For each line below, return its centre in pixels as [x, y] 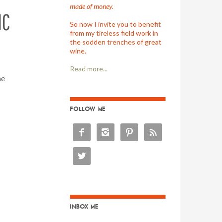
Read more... [89, 69]
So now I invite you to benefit [116, 24]
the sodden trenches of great [116, 42]
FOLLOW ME [88, 109]
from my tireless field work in [114, 33]
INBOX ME [84, 207]
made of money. [92, 6]
